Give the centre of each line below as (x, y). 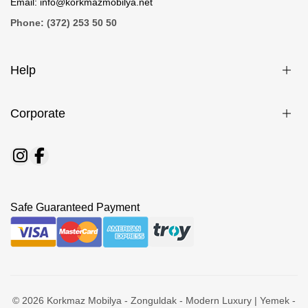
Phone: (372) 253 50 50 (64, 22)
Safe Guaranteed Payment (75, 207)
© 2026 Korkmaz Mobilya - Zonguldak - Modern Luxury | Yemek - (154, 300)
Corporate (38, 113)
